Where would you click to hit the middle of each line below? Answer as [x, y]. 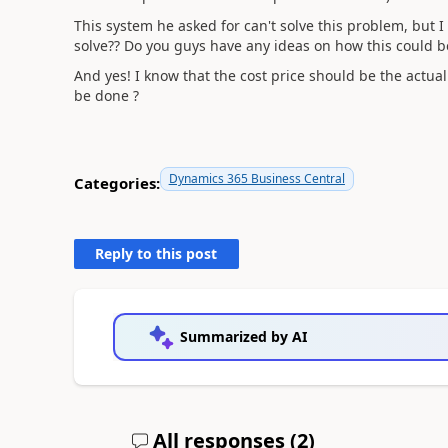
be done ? [106, 95]
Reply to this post [156, 253]
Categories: [116, 182]
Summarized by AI [243, 336]
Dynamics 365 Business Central [256, 178]
